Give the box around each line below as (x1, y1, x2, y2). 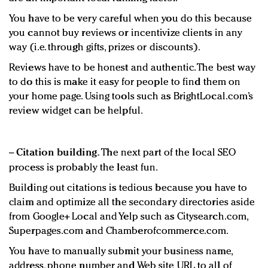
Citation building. (16, 148, 100, 159)
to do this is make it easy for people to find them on (9, 77, 241, 88)
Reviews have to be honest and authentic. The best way (9, 63, 256, 74)
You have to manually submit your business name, (9, 246, 232, 257)
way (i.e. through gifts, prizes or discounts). (9, 42, 200, 53)
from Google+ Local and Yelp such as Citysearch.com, (9, 212, 248, 223)
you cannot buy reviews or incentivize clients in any (9, 28, 243, 39)
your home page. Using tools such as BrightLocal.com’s (9, 92, 254, 102)
